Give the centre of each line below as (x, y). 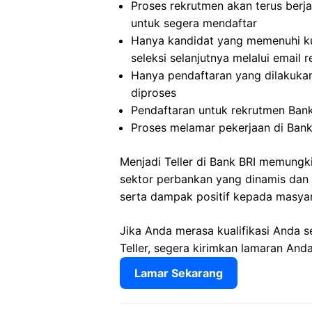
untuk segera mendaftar (194, 23)
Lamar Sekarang (179, 273)
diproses (154, 93)
